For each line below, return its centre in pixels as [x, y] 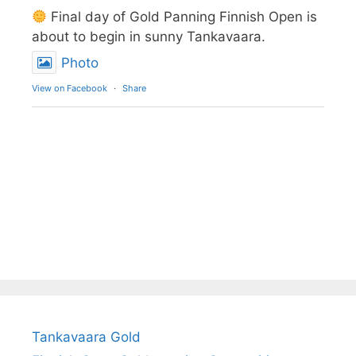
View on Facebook [70, 89]
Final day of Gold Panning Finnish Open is [182, 17]
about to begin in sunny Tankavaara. [149, 37]
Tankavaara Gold [86, 337]
